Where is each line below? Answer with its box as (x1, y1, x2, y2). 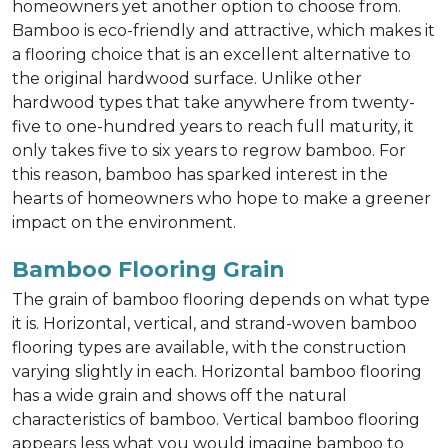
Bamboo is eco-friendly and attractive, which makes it (12, 21, 435, 40)
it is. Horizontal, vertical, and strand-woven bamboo (12, 314, 417, 333)
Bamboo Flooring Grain (12, 256, 285, 282)
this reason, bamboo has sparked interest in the (12, 165, 388, 184)
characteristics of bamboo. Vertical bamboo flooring (12, 410, 420, 429)
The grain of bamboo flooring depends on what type (12, 290, 430, 309)
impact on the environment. (12, 213, 236, 232)
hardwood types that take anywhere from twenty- (12, 93, 415, 112)
